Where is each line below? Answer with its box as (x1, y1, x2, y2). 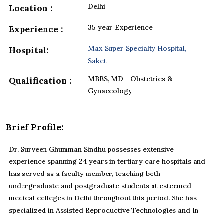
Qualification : (9, 75, 72, 87)
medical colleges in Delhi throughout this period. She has (9, 194, 197, 203)
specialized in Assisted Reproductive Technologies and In (9, 206, 198, 215)
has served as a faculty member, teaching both (9, 169, 160, 178)
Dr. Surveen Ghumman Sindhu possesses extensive (9, 145, 174, 154)
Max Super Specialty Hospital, (88, 44, 187, 53)
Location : (9, 2, 53, 14)
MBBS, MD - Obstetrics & (88, 74, 173, 84)
